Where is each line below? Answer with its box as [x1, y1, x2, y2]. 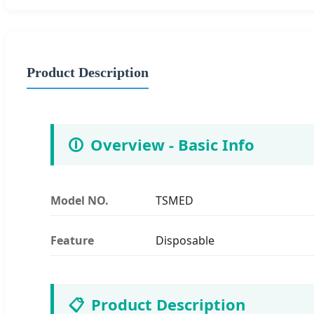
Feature [50, 232, 94, 248]
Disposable [156, 232, 214, 248]
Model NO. [50, 192, 109, 208]
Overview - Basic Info [90, 133, 254, 155]
